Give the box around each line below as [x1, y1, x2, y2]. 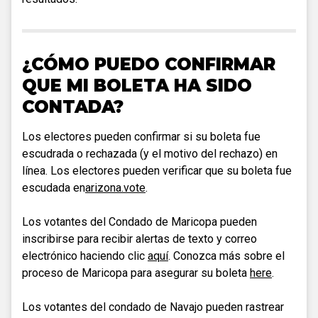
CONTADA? [22, 96, 124, 117]
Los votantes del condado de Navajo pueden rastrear [22, 300, 284, 314]
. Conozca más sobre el [168, 248, 285, 263]
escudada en [22, 180, 85, 194]
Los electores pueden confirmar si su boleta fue [22, 129, 261, 143]
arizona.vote [85, 180, 146, 194]
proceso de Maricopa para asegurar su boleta [22, 265, 250, 280]
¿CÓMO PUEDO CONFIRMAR [22, 53, 275, 75]
